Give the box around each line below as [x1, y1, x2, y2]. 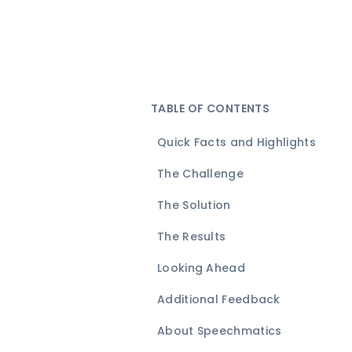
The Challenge [157, 166, 244, 181]
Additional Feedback [157, 291, 280, 307]
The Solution [157, 197, 231, 213]
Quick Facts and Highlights [157, 134, 316, 150]
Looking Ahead [157, 260, 245, 276]
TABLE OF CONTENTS [151, 101, 269, 116]
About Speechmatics [157, 323, 282, 339]
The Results [157, 229, 226, 244]
